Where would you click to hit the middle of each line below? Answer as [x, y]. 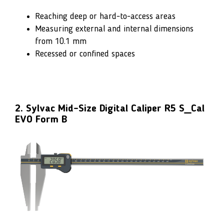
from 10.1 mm [61, 41]
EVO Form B [41, 120]
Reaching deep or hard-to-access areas [105, 16]
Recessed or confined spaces [85, 54]
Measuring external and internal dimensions [114, 29]
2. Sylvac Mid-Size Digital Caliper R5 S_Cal [110, 109]
